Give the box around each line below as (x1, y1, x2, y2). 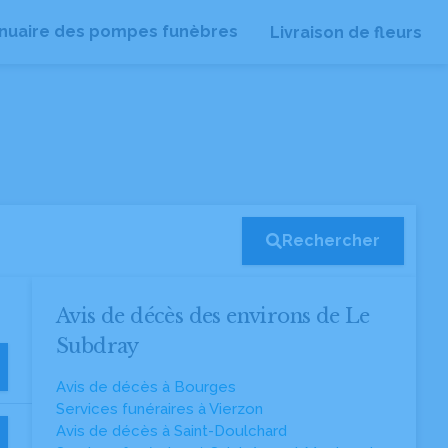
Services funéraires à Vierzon (56, 400, 263, 418)
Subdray (56, 334, 139, 358)
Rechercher (282, 231, 380, 250)
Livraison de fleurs (270, 22, 422, 42)
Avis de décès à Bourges (56, 378, 236, 396)
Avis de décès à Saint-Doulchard (56, 422, 287, 440)
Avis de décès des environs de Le (56, 304, 370, 328)
